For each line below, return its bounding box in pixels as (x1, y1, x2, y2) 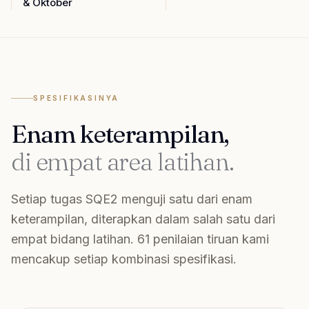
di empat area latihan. (11, 146, 234, 177)
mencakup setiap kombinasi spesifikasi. (11, 252, 237, 266)
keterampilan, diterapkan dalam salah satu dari (11, 212, 275, 226)
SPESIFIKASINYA (33, 94, 120, 102)
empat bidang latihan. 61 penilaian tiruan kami (11, 232, 269, 246)
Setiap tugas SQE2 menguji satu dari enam (11, 192, 252, 206)
